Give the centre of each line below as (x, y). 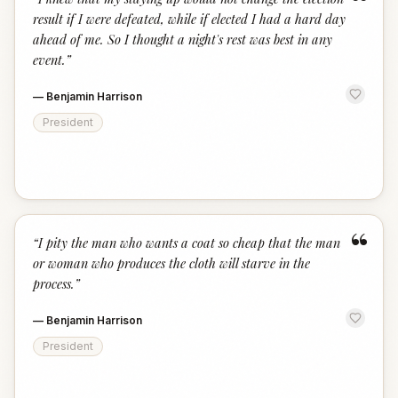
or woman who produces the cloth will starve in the (171, 263)
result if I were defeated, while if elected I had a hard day (189, 19)
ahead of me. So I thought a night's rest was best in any (183, 39)
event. (49, 60)
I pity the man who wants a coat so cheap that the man (189, 243)
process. (54, 283)
